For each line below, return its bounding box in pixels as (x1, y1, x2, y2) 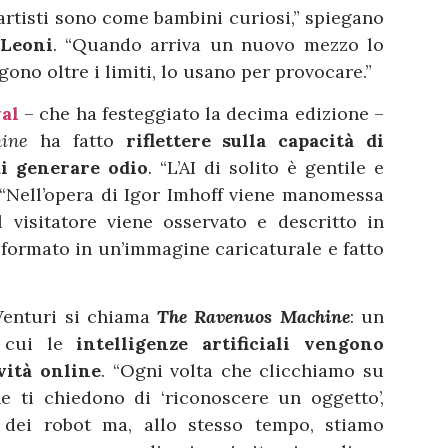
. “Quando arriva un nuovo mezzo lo (52, 33, 384, 57)
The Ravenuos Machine (157, 305, 350, 329)
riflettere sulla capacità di (125, 128, 384, 152)
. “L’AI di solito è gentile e (148, 155, 384, 179)
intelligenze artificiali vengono (76, 332, 384, 356)
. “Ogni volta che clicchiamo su (101, 359, 384, 383)
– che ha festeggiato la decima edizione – (19, 101, 384, 125)
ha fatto (40, 128, 126, 152)
